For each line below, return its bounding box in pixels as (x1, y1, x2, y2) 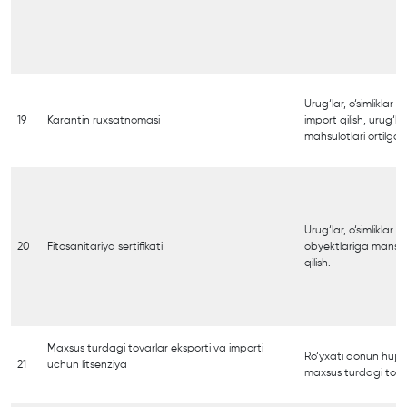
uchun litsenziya (47, 359, 127, 371)
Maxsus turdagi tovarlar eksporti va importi (47, 342, 263, 354)
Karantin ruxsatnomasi (47, 114, 160, 126)
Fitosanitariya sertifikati (47, 241, 163, 253)
